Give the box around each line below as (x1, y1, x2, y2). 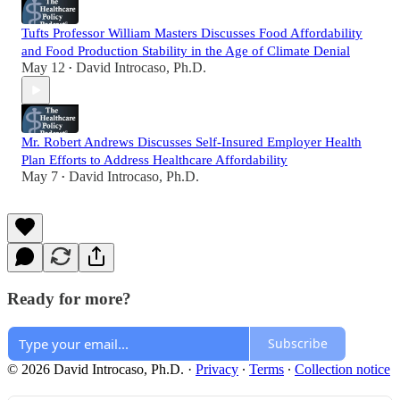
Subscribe (268, 335, 328, 353)
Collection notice (295, 361, 390, 377)
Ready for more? (7, 289, 131, 309)
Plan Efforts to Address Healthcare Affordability (21, 153, 287, 168)
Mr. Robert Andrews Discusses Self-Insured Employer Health (21, 135, 362, 150)
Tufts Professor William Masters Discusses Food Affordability (21, 26, 362, 41)
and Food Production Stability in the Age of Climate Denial (21, 44, 350, 59)
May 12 (21, 60, 65, 76)
